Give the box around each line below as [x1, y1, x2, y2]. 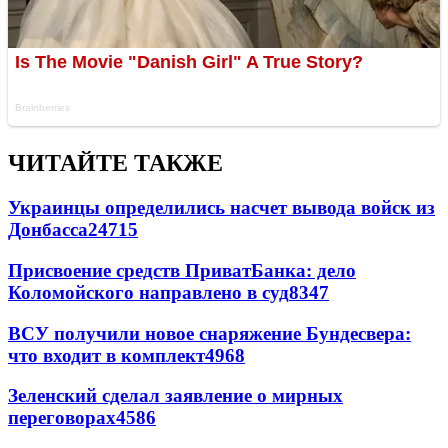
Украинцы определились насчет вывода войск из [8, 197, 435, 219]
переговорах [8, 407, 116, 429]
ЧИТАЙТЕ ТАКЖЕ [8, 150, 223, 177]
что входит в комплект [8, 344, 205, 366]
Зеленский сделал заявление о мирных [8, 385, 343, 407]
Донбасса [8, 219, 88, 241]
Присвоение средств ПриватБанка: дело [8, 259, 356, 281]
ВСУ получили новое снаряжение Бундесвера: [8, 322, 411, 344]
